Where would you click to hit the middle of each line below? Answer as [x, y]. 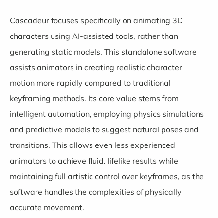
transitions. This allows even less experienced [92, 145]
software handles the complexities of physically [96, 191]
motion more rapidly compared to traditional [90, 82]
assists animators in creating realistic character [96, 67]
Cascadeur [29, 20]
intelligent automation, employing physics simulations [107, 114]
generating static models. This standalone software [103, 51]
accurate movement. [47, 207]
